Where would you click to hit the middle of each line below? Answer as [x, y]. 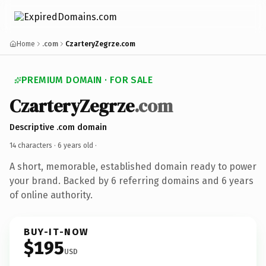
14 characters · [34, 145]
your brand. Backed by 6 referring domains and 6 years [132, 180]
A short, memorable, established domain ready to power [133, 166]
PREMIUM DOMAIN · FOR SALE [87, 80]
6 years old [75, 145]
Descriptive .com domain [58, 127]
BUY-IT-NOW [56, 232]
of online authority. [51, 195]
